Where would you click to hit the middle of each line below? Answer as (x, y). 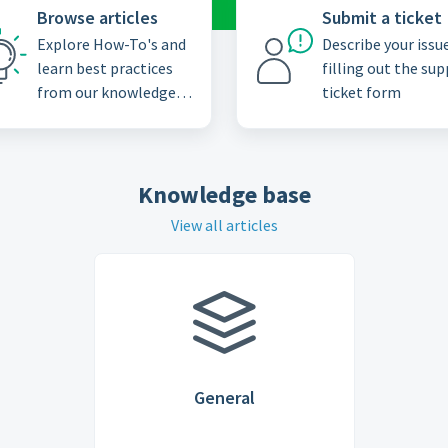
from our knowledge (106, 92)
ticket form (361, 92)
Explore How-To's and (111, 44)
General (224, 397)
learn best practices (104, 68)
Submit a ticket (381, 17)
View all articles (224, 225)
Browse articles (97, 17)
